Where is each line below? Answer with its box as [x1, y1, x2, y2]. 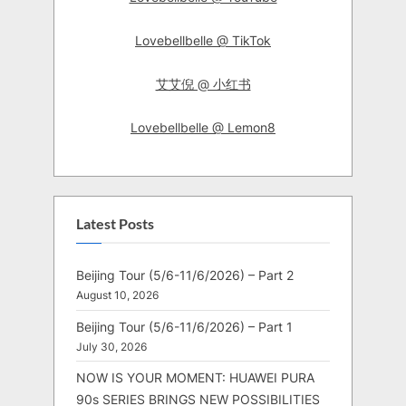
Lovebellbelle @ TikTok [135, 33, 271, 49]
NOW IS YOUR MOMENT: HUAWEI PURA [76, 370, 314, 386]
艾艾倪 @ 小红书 [155, 76, 251, 92]
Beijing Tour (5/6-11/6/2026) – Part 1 [76, 318, 293, 334]
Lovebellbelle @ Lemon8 [130, 120, 275, 136]
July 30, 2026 [76, 340, 147, 353]
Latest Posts [76, 215, 154, 232]
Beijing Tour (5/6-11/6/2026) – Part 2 [76, 267, 294, 284]
